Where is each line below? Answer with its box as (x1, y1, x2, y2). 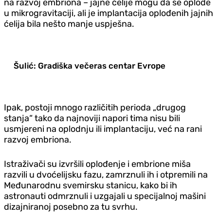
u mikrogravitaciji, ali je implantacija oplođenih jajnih (4, 7, 213, 18)
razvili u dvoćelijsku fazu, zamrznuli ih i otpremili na (4, 169, 208, 180)
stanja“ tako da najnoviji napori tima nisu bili (4, 112, 180, 124)
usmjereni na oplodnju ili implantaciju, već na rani (4, 123, 202, 134)
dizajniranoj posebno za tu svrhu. (4, 201, 138, 212)
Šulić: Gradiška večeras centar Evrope (14, 60, 165, 71)
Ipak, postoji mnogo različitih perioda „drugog (4, 102, 186, 113)
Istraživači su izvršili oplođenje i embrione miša (4, 158, 191, 169)
